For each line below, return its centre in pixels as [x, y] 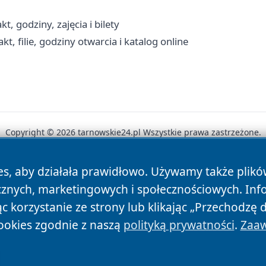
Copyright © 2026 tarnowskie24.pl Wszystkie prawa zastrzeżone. [133, 132]
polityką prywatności [179, 225]
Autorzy [52, 174]
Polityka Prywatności [130, 174]
